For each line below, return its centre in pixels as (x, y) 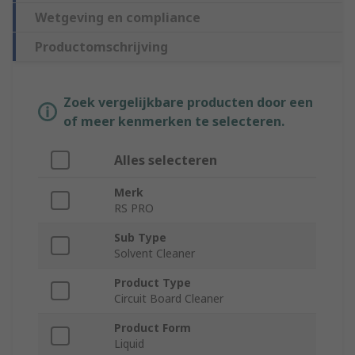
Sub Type (140, 238)
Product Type (153, 283)
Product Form (153, 328)
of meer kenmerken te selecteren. (174, 122)
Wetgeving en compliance (118, 18)
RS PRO (134, 208)
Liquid (129, 344)
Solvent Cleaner (155, 254)
